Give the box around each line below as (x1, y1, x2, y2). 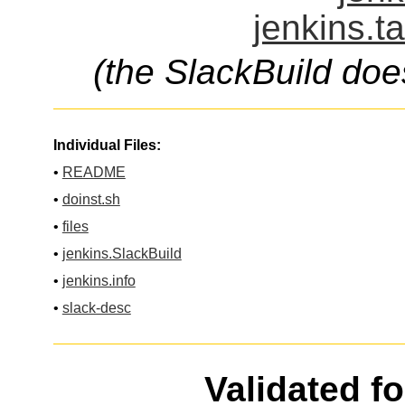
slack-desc (61, 299, 131, 316)
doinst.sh (61, 191, 120, 207)
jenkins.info (61, 272, 136, 288)
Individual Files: (52, 137, 161, 153)
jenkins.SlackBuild (61, 245, 182, 261)
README (61, 164, 126, 180)
